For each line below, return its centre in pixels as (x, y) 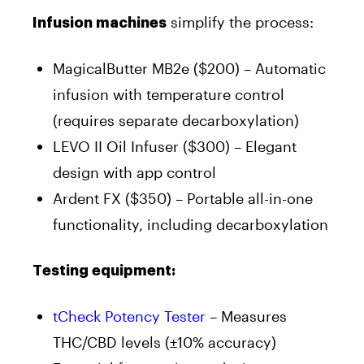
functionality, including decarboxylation (191, 224)
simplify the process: (240, 22)
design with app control (134, 172)
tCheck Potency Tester (129, 316)
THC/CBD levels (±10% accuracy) (165, 342)
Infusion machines (100, 22)
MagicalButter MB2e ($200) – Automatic (189, 68)
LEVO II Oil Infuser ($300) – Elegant (175, 146)
